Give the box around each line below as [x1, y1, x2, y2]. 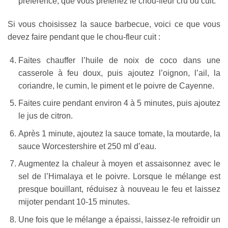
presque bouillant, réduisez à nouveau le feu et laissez [18, 185, 220, 194]
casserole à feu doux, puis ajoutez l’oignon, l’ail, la [18, 68, 220, 77]
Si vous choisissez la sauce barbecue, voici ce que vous [8, 19, 220, 28]
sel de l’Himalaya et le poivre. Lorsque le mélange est [18, 172, 220, 181]
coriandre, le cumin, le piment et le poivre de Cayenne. [18, 81, 214, 90]
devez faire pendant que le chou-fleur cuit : [8, 32, 160, 41]
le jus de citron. [18, 111, 73, 121]
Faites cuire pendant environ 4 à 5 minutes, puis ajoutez [18, 99, 220, 108]
